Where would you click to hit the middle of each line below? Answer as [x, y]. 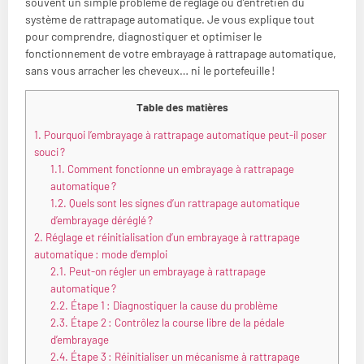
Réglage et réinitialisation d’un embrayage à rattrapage [171, 238]
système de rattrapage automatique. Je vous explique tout [170, 19]
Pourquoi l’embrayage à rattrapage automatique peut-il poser [184, 135]
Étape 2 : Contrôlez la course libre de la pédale [176, 323]
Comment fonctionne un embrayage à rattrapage [179, 169]
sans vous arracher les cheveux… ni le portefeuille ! [150, 70]
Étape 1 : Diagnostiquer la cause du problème [173, 306]
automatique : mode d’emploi [101, 255]
